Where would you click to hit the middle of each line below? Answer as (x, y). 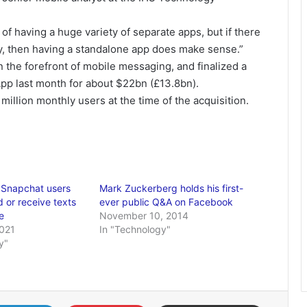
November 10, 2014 (144, 216)
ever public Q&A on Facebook (167, 202)
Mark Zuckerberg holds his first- (172, 188)
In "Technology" (135, 229)
